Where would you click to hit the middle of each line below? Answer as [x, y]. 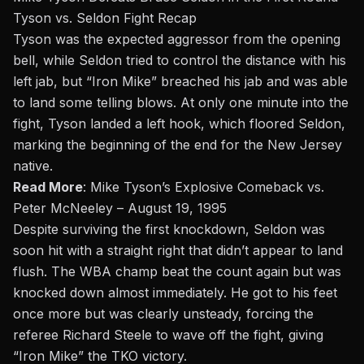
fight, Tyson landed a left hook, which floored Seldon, [179, 124]
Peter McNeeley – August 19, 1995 [120, 208]
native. [33, 166]
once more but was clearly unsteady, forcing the [163, 314]
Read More [48, 187]
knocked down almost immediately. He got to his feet [175, 293]
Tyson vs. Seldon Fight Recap [105, 18]
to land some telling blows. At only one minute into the [181, 103]
